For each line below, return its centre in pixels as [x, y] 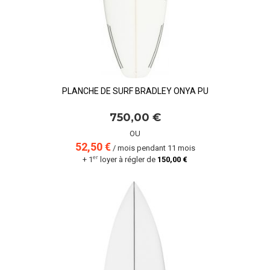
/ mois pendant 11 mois [153, 148]
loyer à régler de [128, 159]
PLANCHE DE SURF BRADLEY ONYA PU [135, 91]
